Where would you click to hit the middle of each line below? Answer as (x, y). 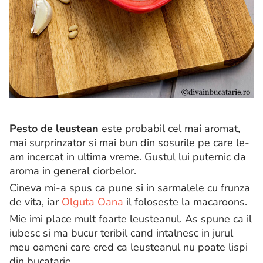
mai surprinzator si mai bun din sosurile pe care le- (129, 143)
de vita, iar (36, 202)
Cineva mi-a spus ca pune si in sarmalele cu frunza (130, 188)
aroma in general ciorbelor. (73, 171)
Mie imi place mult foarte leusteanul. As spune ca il (131, 219)
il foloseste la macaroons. (185, 202)
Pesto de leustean (54, 129)
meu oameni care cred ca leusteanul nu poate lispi (129, 247)
